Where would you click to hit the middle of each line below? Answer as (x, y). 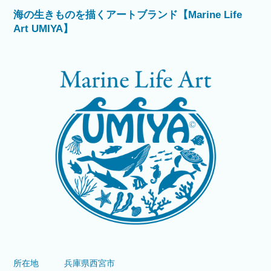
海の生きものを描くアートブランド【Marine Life (128, 15)
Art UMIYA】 (44, 29)
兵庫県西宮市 (90, 263)
